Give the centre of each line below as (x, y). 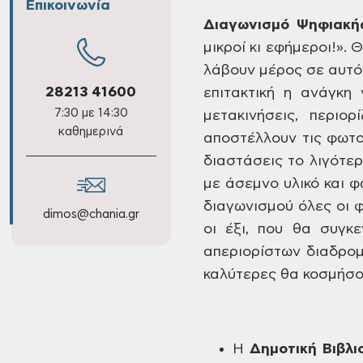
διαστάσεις (243, 161)
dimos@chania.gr (91, 214)
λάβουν (229, 70)
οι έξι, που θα (257, 229)
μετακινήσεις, (251, 116)
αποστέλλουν (250, 139)
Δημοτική (283, 349)
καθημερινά (91, 131)
